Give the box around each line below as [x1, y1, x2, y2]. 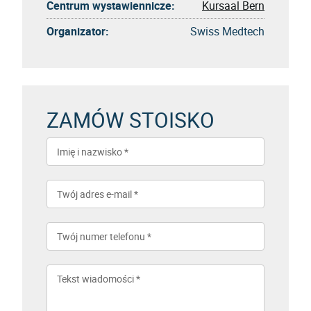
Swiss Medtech [190, 23, 264, 39]
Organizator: [47, 23, 109, 39]
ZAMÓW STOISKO [47, 105, 215, 134]
